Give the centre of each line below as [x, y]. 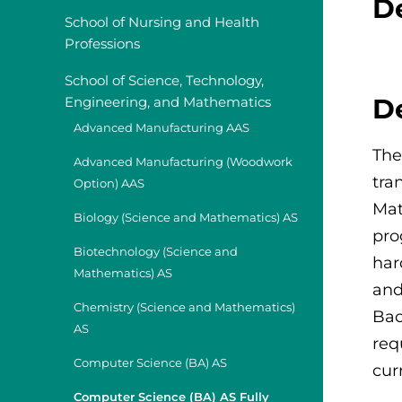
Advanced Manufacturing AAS [162, 128]
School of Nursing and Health [162, 22]
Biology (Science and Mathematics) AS [186, 218]
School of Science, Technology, [164, 81]
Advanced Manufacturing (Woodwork [183, 162]
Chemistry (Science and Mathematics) [184, 308]
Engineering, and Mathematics [168, 102]
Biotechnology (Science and [156, 252]
